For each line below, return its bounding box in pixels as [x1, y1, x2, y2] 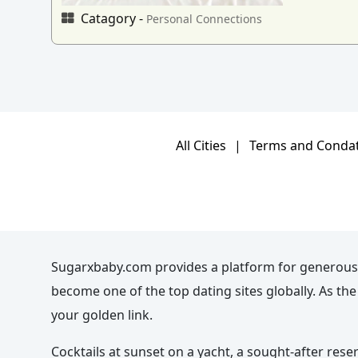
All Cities [175, 137, 226, 155]
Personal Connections [146, 11, 262, 27]
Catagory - [78, 10, 146, 28]
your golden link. [51, 306, 153, 324]
